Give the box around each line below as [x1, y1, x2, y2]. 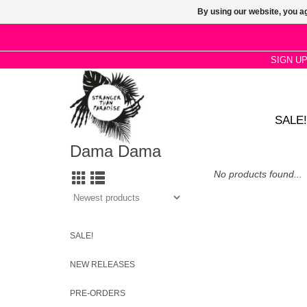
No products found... [214, 169, 302, 180]
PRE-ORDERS [70, 288, 125, 298]
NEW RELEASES [70, 260, 135, 269]
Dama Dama [70, 143, 161, 161]
